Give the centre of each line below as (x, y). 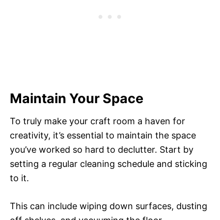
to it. (19, 178)
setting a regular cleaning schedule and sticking (109, 164)
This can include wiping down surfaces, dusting (109, 206)
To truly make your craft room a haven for (97, 121)
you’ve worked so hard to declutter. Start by (102, 150)
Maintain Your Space (77, 99)
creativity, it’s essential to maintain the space (103, 136)
